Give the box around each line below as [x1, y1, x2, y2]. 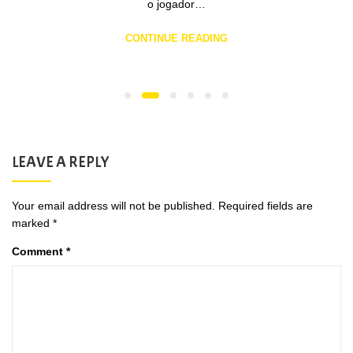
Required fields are [218, 199, 313, 212]
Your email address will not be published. [12, 199, 215, 212]
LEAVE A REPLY [12, 151, 110, 172]
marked [12, 216, 53, 229]
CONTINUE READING [125, 32, 228, 44]
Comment [12, 244, 66, 258]
